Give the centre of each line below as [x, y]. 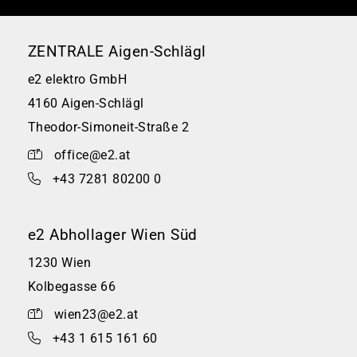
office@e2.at [92, 155]
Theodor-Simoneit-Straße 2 [108, 127]
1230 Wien [60, 263]
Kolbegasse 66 [72, 287]
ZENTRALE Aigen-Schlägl [117, 52]
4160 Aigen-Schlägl [86, 104]
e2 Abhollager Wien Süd [113, 235]
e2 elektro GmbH [78, 80]
